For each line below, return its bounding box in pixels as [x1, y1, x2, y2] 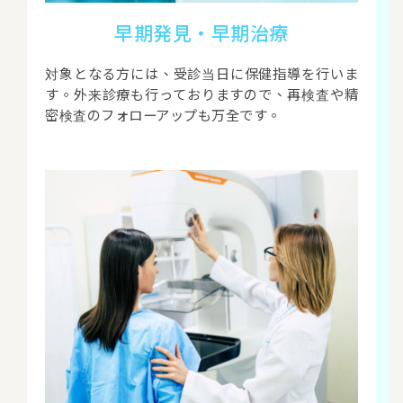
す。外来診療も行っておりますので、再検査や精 [45, 83, 358, 103]
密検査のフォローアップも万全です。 [45, 103, 282, 124]
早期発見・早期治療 [114, 18, 289, 46]
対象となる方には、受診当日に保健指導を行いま [45, 62, 358, 83]
